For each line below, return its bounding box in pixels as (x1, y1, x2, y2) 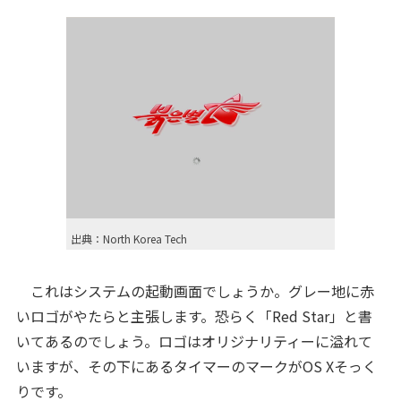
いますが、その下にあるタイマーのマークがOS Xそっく (15, 355, 377, 377)
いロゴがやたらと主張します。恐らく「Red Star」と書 (15, 305, 372, 327)
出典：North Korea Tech (71, 231, 187, 246)
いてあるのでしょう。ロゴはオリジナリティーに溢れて (15, 330, 372, 352)
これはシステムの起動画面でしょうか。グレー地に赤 (15, 280, 374, 302)
